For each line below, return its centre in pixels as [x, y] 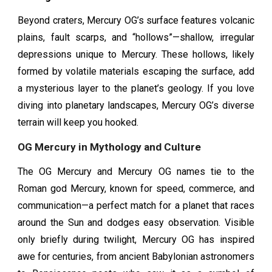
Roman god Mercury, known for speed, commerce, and [136, 189]
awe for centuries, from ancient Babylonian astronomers [136, 257]
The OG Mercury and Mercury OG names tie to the [136, 172]
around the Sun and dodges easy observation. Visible [136, 223]
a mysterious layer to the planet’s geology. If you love [136, 88]
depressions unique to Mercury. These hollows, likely [136, 54]
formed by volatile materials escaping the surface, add [136, 71]
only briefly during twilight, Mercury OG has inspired [136, 240]
